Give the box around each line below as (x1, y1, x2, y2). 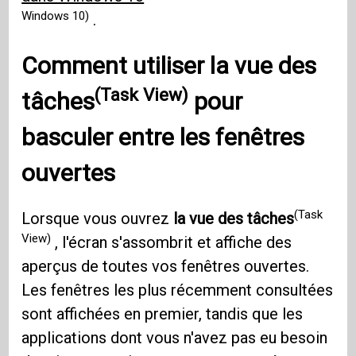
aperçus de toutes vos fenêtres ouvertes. (21, 257, 310, 277)
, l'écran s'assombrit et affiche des (51, 233, 292, 253)
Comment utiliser (21, 52, 211, 80)
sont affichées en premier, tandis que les (21, 304, 304, 324)
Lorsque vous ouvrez (21, 209, 174, 229)
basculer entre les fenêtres (21, 123, 305, 152)
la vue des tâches (173, 209, 295, 229)
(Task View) (95, 84, 189, 106)
